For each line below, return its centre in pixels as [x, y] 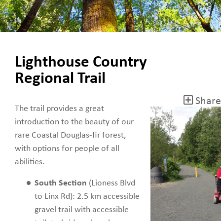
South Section [61, 183]
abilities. [30, 162]
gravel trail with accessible [82, 210]
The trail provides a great [59, 109]
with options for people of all [67, 148]
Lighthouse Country [81, 62]
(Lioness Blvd [111, 183]
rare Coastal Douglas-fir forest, [70, 135]
